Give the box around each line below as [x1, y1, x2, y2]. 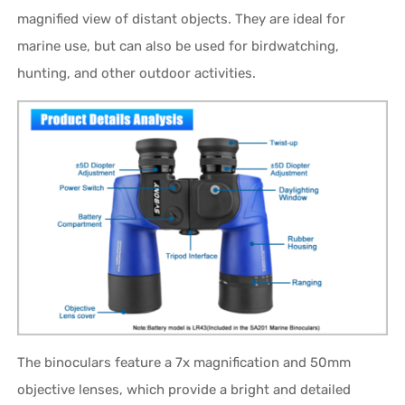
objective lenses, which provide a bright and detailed [17, 381, 352, 398]
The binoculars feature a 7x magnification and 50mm [17, 353, 352, 371]
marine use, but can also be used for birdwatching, [17, 37, 340, 54]
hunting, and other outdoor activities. [17, 64, 257, 81]
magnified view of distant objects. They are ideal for [17, 10, 346, 27]
